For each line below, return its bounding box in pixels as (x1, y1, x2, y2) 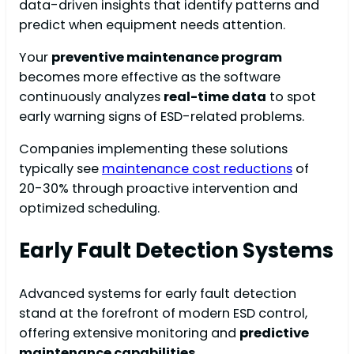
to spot (266, 88, 316, 107)
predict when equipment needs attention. (19, 15, 285, 34)
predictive (239, 324, 309, 343)
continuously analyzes (19, 88, 164, 107)
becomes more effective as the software (19, 68, 281, 87)
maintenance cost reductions (102, 160, 292, 179)
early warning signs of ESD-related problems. (19, 107, 304, 126)
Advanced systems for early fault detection (19, 284, 296, 303)
